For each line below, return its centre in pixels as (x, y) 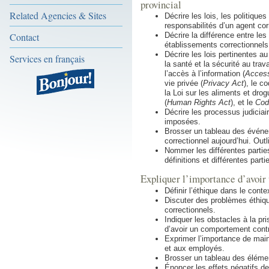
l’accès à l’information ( (205, 74)
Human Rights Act (199, 103)
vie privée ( (184, 83)
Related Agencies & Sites (58, 15)
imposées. (183, 122)
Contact (24, 37)
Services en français (47, 59)
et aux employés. (195, 248)
